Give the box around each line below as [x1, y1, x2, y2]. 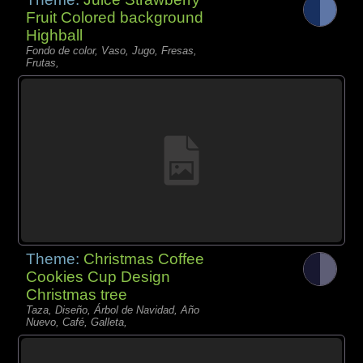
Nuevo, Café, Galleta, [26, 316, 128, 329]
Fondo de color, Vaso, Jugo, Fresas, [26, 45, 198, 58]
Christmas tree [26, 286, 128, 304]
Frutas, [26, 57, 60, 70]
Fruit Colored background [26, 9, 204, 27]
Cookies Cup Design [26, 268, 171, 286]
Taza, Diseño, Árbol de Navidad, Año [26, 304, 200, 317]
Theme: [26, 250, 84, 268]
